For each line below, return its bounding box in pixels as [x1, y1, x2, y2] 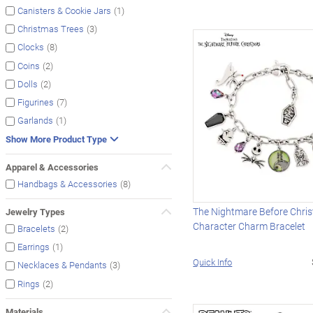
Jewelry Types [6, 205, 65, 218]
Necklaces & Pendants [17, 259, 107, 272]
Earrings [17, 240, 50, 254]
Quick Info [193, 255, 233, 268]
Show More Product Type [6, 132, 107, 145]
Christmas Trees [17, 22, 84, 36]
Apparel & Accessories [6, 160, 99, 173]
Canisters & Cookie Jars [17, 4, 111, 17]
